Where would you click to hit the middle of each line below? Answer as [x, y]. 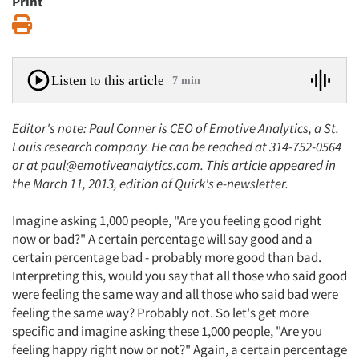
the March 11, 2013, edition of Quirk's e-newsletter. [153, 184]
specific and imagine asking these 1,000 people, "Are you [167, 331]
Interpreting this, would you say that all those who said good [179, 276]
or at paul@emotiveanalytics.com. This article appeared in [174, 165]
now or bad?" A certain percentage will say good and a [162, 239]
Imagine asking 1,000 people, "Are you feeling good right [167, 220]
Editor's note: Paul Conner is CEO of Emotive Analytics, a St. [175, 128]
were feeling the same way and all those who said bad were [175, 294]
